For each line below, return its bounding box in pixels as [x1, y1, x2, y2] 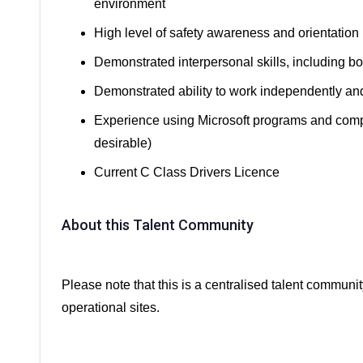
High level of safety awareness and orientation [94, 26, 359, 40]
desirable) [94, 136, 152, 150]
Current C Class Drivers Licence [94, 165, 280, 179]
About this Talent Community [62, 216, 254, 233]
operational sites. [62, 301, 160, 314]
